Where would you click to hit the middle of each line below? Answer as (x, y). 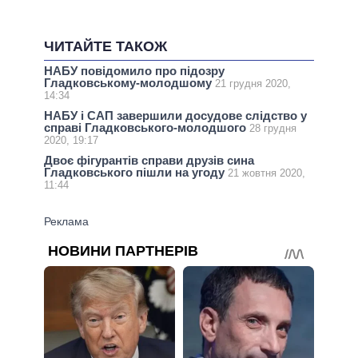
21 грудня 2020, (253, 83)
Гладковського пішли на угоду (136, 173)
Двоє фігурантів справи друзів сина (149, 161)
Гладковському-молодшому (129, 82)
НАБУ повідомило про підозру (134, 70)
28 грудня (273, 129)
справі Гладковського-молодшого (147, 128)
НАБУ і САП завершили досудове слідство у (175, 116)
